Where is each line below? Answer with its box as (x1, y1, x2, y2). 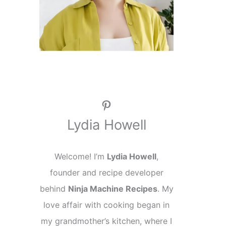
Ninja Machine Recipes (68, 184, 157, 194)
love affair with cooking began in (43, 200, 169, 210)
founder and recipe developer (49, 167, 163, 178)
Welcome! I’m (54, 151, 107, 162)
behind (39, 184, 68, 194)
